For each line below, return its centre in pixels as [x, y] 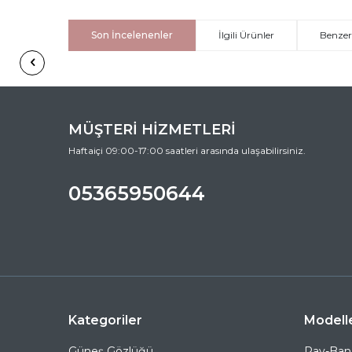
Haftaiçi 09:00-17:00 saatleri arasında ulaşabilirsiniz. [187, 150]
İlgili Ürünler [246, 35]
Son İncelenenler [132, 35]
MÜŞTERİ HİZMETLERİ [152, 129]
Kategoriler [105, 320]
